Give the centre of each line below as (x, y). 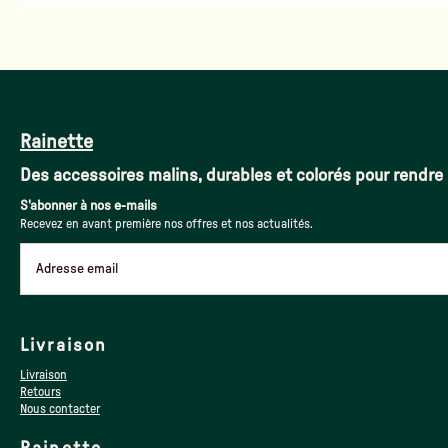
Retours (40, 392)
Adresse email (77, 269)
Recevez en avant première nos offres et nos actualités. (166, 224)
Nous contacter (60, 409)
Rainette (56, 142)
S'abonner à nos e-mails (88, 206)
